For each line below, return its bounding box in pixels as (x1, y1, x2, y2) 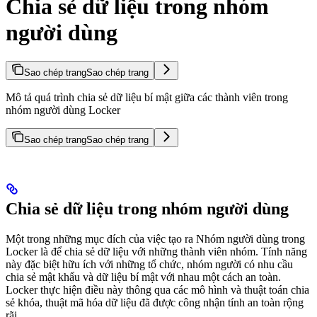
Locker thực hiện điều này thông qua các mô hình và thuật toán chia (6, 284, 309, 296)
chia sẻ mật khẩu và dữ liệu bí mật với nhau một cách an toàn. (6, 271, 281, 284)
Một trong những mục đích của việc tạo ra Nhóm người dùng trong (6, 233, 305, 246)
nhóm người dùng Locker (6, 104, 120, 117)
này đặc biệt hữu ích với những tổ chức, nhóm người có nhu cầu (6, 258, 293, 271)
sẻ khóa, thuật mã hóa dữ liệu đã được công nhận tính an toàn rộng (6, 296, 304, 309)
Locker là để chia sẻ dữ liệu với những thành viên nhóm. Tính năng (6, 246, 307, 258)
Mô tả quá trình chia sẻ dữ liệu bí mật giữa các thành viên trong (6, 91, 288, 104)
